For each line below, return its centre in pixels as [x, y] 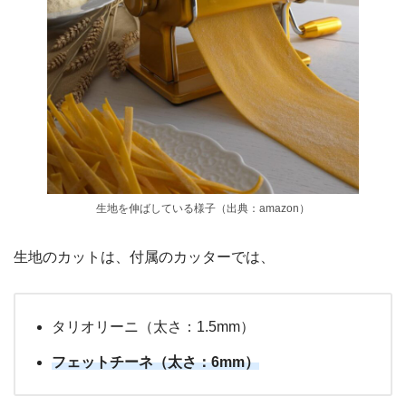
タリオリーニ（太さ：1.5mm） [153, 326]
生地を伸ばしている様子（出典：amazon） [203, 208]
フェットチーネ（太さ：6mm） [155, 362]
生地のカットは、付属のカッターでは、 [144, 256]
